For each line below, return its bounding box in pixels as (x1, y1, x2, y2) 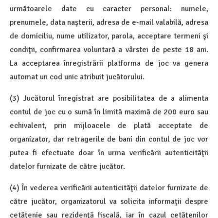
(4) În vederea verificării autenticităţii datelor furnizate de (10, 182, 208, 193)
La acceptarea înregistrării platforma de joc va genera (10, 58, 208, 68)
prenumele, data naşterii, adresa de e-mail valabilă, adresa (10, 17, 208, 27)
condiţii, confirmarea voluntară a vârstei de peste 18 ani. (10, 44, 208, 54)
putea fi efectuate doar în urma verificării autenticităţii (10, 147, 208, 158)
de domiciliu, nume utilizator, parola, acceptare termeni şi (10, 31, 208, 41)
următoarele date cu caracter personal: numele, (10, 3, 208, 14)
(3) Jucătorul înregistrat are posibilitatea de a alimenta (10, 93, 208, 103)
